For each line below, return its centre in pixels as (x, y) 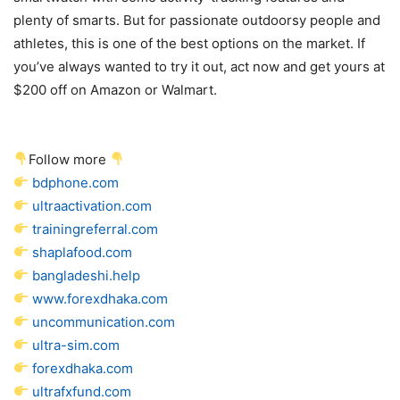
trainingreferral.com (96, 229)
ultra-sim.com (76, 345)
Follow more (70, 159)
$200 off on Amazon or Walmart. (115, 89)
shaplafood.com (83, 252)
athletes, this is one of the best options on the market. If (189, 43)
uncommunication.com (104, 321)
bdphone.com (76, 182)
